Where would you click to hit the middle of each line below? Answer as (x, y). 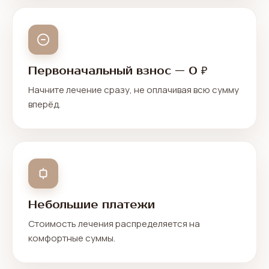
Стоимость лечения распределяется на (114, 224)
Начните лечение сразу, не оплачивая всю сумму (134, 90)
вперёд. (44, 104)
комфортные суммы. (72, 238)
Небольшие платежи (92, 205)
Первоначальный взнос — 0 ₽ (118, 71)
